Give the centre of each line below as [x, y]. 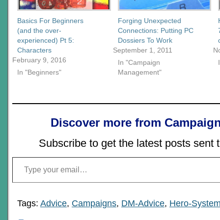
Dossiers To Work [145, 40]
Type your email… [23, 156]
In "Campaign [139, 62]
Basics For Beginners [50, 20]
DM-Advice [143, 203]
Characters [34, 50]
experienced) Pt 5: [46, 40]
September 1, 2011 [142, 50]
